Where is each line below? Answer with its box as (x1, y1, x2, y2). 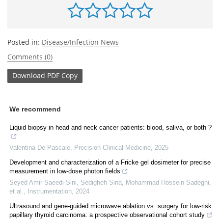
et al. (9, 187, 24, 195)
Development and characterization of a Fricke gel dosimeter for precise (9, 158, 211, 166)
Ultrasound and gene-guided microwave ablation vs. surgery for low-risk (9, 202, 212, 210)
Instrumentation (27, 187, 72, 195)
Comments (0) (7, 52, 53, 61)
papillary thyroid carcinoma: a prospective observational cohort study (9, 211, 205, 219)
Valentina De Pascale (9, 143, 70, 151)
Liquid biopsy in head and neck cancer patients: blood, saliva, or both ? (9, 123, 212, 131)
